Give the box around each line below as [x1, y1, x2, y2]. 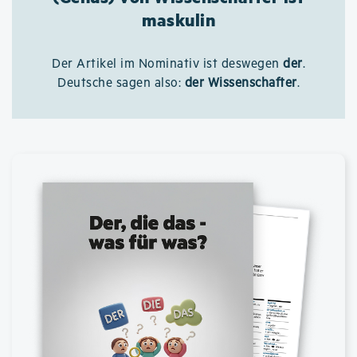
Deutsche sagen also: [57, 76, 185, 91]
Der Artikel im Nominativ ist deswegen [52, 57, 283, 72]
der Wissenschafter [184, 76, 297, 91]
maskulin [142, 8, 215, 31]
